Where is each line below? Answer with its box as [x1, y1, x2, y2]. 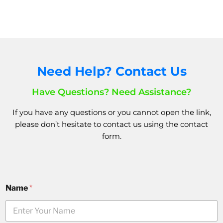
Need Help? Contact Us [36, 64, 187, 79]
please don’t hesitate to [15, 119, 103, 129]
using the [141, 119, 180, 129]
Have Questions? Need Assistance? [32, 87, 191, 98]
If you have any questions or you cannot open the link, [12, 108, 211, 117]
